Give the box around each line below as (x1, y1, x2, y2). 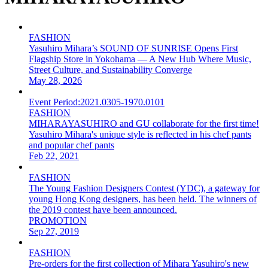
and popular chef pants (29, 139, 114, 150)
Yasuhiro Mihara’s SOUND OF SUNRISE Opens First (29, 42, 238, 53)
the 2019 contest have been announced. (29, 204, 177, 215)
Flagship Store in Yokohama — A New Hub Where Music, (29, 53, 251, 64)
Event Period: (29, 96, 80, 107)
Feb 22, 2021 (29, 150, 79, 161)
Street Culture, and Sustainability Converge (29, 64, 192, 75)
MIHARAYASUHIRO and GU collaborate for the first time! (29, 118, 259, 129)
